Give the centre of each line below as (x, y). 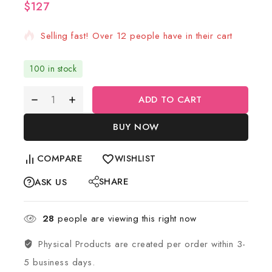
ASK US (51, 182)
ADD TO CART (170, 100)
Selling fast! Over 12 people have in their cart (137, 36)
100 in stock (53, 69)
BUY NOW (136, 127)
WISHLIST (135, 158)
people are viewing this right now (125, 219)
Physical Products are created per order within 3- (142, 244)
